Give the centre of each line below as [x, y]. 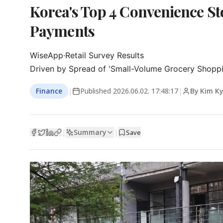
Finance [49, 91]
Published [97, 91]
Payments [62, 31]
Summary [90, 132]
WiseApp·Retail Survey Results [87, 55]
